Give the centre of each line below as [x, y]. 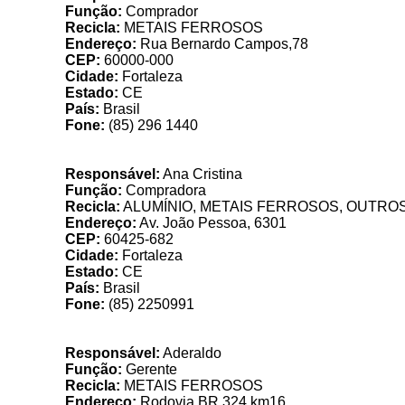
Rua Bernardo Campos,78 [222, 44]
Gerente [150, 369]
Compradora [164, 190]
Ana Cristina [201, 174]
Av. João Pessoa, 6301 [212, 223]
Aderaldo [191, 353]
